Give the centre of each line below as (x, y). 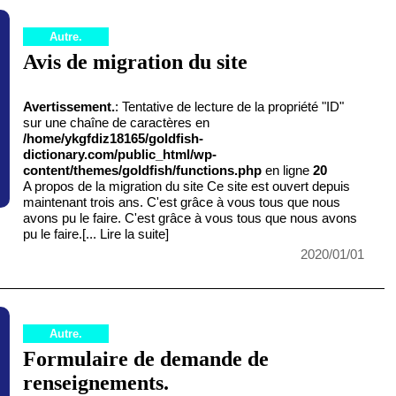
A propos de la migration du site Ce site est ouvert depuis (187, 187)
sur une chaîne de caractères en (117, 123)
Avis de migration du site (136, 62)
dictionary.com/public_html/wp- (120, 155)
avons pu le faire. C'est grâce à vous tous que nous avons (190, 218)
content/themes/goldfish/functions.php (143, 171)
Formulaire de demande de (146, 359)
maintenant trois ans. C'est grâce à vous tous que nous (182, 202)
